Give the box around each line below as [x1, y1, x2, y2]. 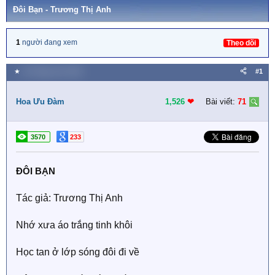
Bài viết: [203, 97, 238, 106]
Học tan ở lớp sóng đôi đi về [16, 247, 139, 257]
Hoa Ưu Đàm [16, 97, 64, 106]
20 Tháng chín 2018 [22, 68, 82, 75]
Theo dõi [227, 39, 256, 47]
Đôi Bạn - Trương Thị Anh [13, 5, 111, 14]
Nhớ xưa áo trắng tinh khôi [16, 220, 133, 230]
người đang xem [22, 38, 77, 47]
